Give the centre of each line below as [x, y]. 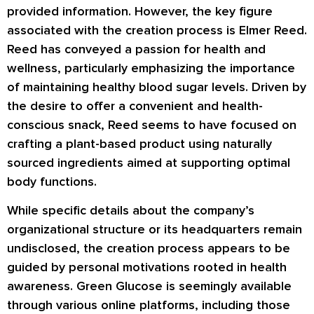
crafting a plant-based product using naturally [139, 144]
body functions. [52, 182]
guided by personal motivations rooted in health [147, 267]
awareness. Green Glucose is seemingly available [149, 286]
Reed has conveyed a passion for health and [136, 49]
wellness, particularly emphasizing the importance [151, 68]
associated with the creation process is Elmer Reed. [157, 30]
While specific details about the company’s [131, 211]
